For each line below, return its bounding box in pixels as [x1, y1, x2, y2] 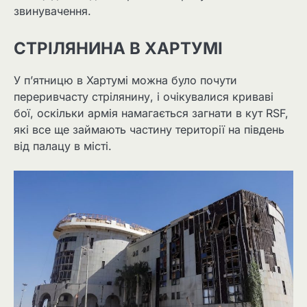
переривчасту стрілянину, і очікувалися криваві [14, 89, 273, 103]
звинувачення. [14, 4, 91, 19]
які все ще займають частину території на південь [14, 122, 284, 136]
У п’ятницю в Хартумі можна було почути [14, 73, 237, 87]
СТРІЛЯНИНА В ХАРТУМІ [14, 38, 223, 58]
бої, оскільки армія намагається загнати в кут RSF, [14, 106, 288, 120]
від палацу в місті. [14, 138, 112, 153]
